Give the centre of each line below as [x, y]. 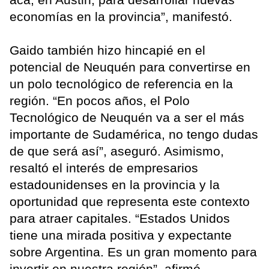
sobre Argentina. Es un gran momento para [133, 252]
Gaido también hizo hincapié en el [107, 50]
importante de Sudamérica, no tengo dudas [134, 134]
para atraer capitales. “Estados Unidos [120, 219]
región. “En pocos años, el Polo [100, 101]
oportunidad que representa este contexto [130, 202]
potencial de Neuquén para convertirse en [130, 67]
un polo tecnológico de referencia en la [121, 84]
